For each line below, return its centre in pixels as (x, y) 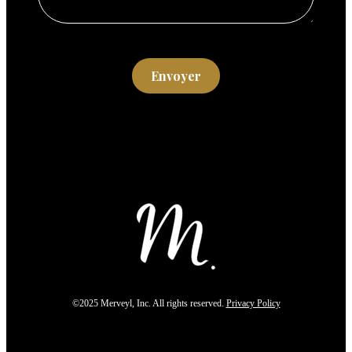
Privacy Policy (253, 303)
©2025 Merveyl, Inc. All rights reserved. (149, 303)
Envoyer (176, 75)
